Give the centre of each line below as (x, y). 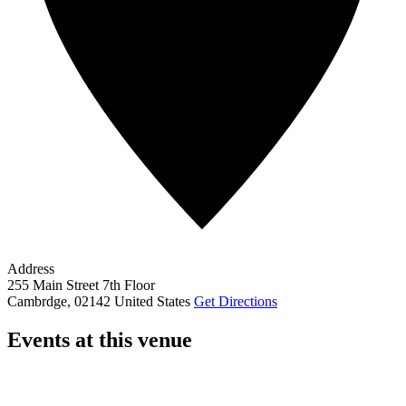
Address (31, 268)
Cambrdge (37, 301)
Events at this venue (100, 339)
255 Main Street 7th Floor (81, 285)
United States (152, 301)
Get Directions (236, 301)
